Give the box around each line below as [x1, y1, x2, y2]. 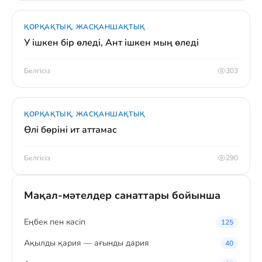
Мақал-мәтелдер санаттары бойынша [24, 188, 220, 202]
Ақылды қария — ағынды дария [24, 237, 149, 249]
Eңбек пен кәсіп [24, 216, 85, 227]
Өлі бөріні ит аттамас [24, 123, 117, 136]
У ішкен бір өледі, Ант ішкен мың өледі [24, 36, 199, 49]
